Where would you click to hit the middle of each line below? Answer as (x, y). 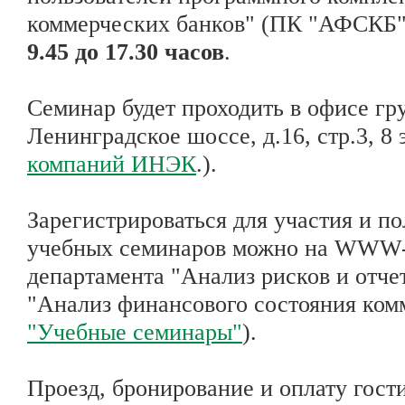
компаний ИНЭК (112, 164)
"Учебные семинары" (135, 332)
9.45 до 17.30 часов (126, 52)
